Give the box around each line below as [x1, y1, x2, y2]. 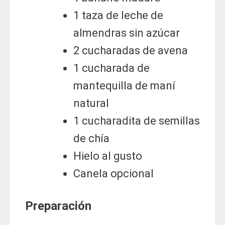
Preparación [25, 199, 91, 213]
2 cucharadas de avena [73, 44, 188, 57]
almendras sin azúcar [73, 27, 180, 40]
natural [73, 97, 109, 110]
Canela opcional [73, 167, 154, 180]
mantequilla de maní [73, 79, 175, 92]
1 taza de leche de [73, 9, 163, 22]
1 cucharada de [73, 62, 150, 75]
